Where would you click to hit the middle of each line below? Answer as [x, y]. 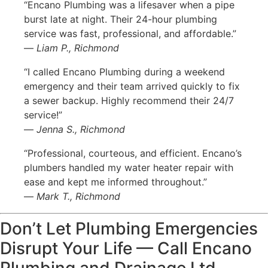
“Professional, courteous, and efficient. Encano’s [133, 153]
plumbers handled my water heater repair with [129, 167]
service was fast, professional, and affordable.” [130, 33]
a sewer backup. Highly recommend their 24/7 [129, 100]
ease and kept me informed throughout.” [115, 182]
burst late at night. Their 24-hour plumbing [121, 19]
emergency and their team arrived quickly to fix [132, 86]
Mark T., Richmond [78, 196]
